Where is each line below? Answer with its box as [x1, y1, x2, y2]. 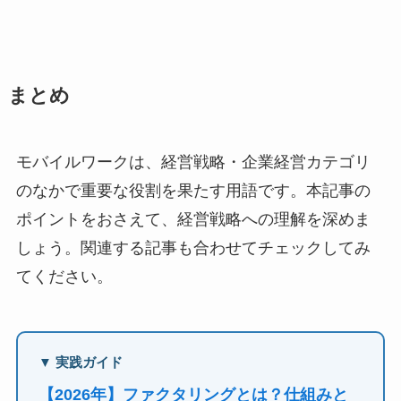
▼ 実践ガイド [38, 354, 124, 370]
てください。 [15, 268, 113, 286]
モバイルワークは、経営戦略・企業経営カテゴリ [15, 153, 371, 172]
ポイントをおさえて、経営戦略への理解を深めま [15, 210, 371, 229]
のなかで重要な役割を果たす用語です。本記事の [15, 182, 371, 200]
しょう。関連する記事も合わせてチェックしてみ [15, 239, 371, 258]
